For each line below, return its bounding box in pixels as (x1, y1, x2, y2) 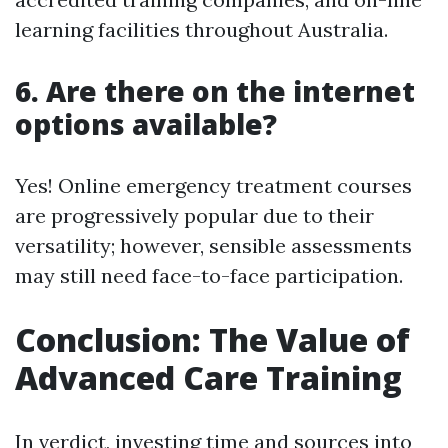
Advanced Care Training (15, 356, 402, 399)
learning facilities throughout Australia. (15, 17, 388, 42)
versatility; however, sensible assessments (15, 233, 412, 258)
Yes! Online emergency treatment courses (15, 173, 412, 198)
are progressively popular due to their (15, 203, 374, 228)
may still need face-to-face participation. (15, 263, 403, 288)
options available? (15, 105, 277, 143)
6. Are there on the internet (15, 72, 415, 110)
